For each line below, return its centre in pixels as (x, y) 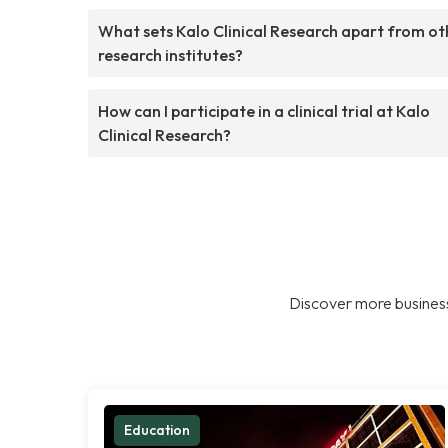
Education (157, 429)
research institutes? (170, 54)
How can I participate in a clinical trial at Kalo (264, 110)
